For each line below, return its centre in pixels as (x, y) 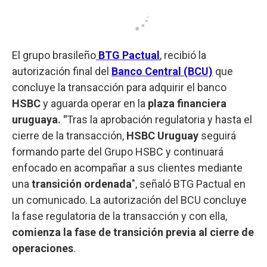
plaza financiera (187, 103)
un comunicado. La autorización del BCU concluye (129, 200)
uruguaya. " (39, 119)
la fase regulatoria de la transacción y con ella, (119, 216)
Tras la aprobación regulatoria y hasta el (159, 119)
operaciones (43, 248)
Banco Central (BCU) (162, 71)
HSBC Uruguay (162, 135)
